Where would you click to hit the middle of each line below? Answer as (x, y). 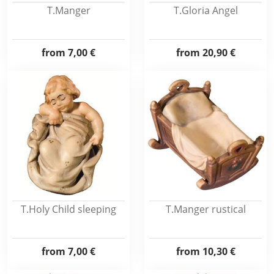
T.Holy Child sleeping (68, 209)
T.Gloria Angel (206, 10)
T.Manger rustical (206, 209)
